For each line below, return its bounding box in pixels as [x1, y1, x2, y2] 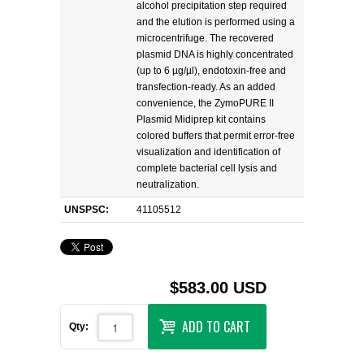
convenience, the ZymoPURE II [136, 97, 274, 109]
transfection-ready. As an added [136, 80, 275, 93]
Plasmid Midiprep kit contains [136, 113, 266, 125]
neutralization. [136, 178, 199, 190]
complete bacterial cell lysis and [136, 162, 277, 174]
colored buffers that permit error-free [136, 129, 295, 141]
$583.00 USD [170, 278, 266, 297]
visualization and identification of [136, 145, 280, 158]
